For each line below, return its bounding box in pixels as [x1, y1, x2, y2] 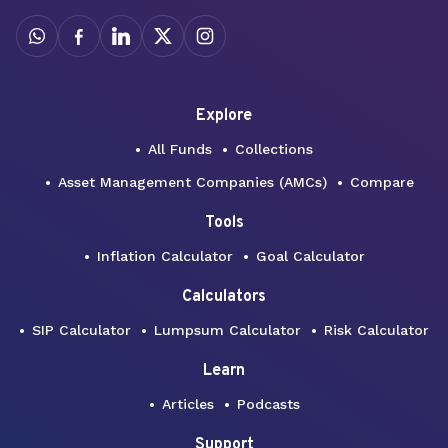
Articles [161, 396, 214, 413]
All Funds [148, 141, 212, 158]
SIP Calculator [32, 322, 131, 339]
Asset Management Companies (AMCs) [57, 174, 327, 191]
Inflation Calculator [96, 248, 233, 265]
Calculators [182, 287, 266, 308]
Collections [235, 141, 313, 158]
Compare [349, 174, 414, 191]
